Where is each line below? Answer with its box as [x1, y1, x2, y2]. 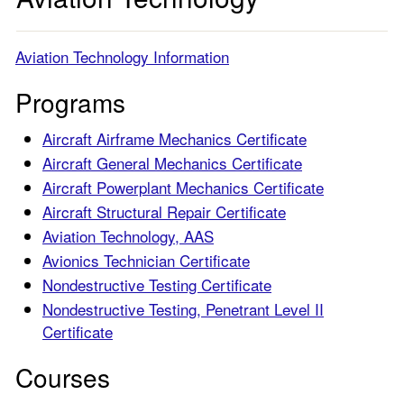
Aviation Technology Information [15, 45, 229, 68]
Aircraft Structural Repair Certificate [42, 200, 286, 223]
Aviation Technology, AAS [42, 225, 214, 247]
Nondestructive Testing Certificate [42, 273, 271, 296]
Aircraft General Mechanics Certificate [42, 151, 302, 174]
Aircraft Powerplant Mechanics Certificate [42, 176, 324, 198]
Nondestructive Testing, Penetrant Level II [42, 298, 324, 320]
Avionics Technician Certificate [42, 249, 250, 271]
